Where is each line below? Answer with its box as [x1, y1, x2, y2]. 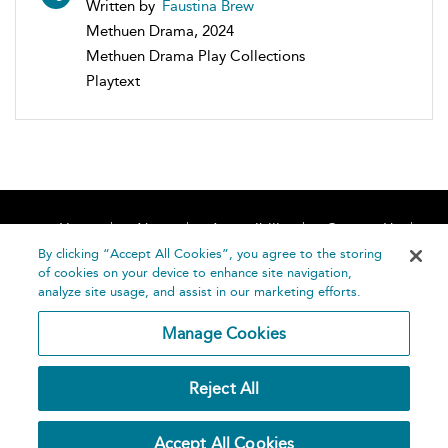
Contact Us [325, 220, 400, 239]
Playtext [86, 72, 140, 91]
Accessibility [209, 220, 292, 239]
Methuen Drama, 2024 [86, 22, 234, 41]
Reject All [188, 379, 260, 398]
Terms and [279, 377, 345, 395]
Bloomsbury [127, 394, 202, 412]
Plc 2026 [137, 428, 192, 446]
